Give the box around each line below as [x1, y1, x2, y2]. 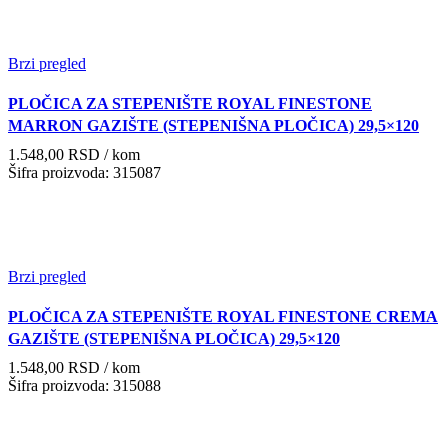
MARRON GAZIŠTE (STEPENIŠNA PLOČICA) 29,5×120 [8, 116, 419, 134]
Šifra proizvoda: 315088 [8, 376, 161, 394]
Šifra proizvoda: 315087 [8, 163, 161, 181]
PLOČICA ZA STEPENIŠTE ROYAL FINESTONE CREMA [8, 307, 438, 325]
